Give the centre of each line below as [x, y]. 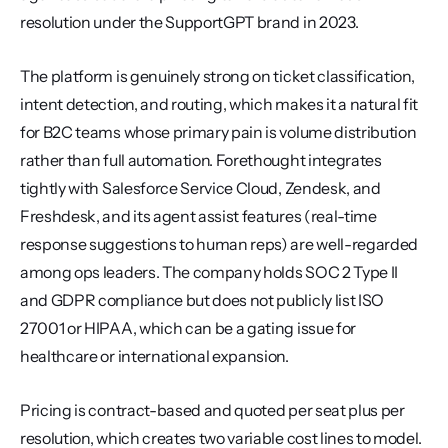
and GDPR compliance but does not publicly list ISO [202, 300]
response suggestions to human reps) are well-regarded [219, 244]
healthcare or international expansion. [154, 356]
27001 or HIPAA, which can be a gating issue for [188, 328]
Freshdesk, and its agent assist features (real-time [198, 216]
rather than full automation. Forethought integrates [201, 160]
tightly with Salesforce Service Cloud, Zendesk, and [200, 188]
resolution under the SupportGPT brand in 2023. [189, 22]
